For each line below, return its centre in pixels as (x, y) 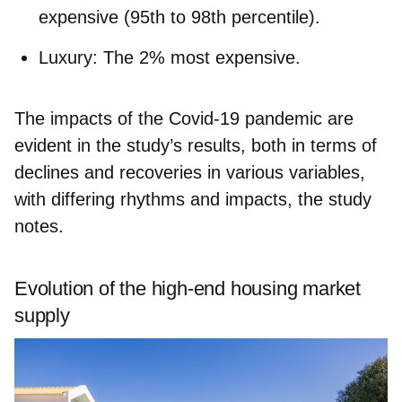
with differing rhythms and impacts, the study (193, 199)
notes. (39, 226)
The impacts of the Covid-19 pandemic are (184, 118)
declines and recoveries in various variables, (190, 172)
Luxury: (68, 57)
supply (42, 315)
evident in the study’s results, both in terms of (196, 145)
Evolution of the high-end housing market (188, 288)
